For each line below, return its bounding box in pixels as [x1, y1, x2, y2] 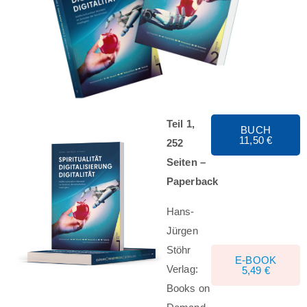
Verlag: [166, 262, 199, 275]
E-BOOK [235, 254, 277, 267]
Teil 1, [166, 117, 195, 130]
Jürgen [166, 224, 198, 236]
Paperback [166, 175, 219, 187]
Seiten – [166, 156, 206, 168]
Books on [166, 282, 210, 294]
